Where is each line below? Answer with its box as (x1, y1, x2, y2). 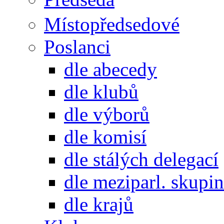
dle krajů (64, 193, 133, 215)
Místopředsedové (44, 13, 179, 35)
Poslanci (44, 36, 110, 58)
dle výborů (64, 103, 149, 125)
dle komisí (64, 126, 146, 148)
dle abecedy (64, 58, 157, 80)
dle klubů (64, 81, 138, 103)
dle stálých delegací (64, 148, 218, 170)
